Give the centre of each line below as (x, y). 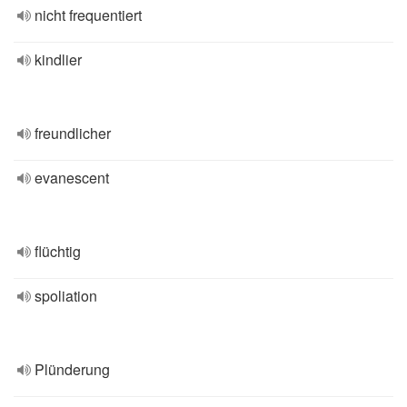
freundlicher (73, 133)
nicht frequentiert (88, 15)
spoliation (66, 296)
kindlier (58, 60)
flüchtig (58, 251)
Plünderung (72, 369)
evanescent (72, 178)
